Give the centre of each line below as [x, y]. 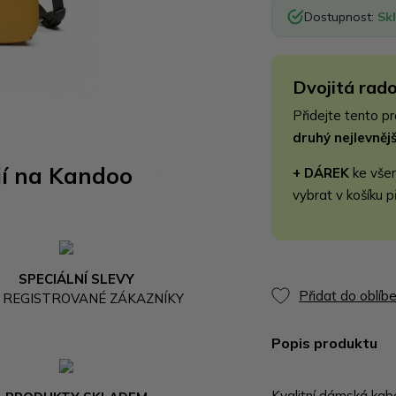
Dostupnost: [341, 16]
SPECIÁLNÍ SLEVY [77, 278]
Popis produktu [325, 343]
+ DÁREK [321, 173]
